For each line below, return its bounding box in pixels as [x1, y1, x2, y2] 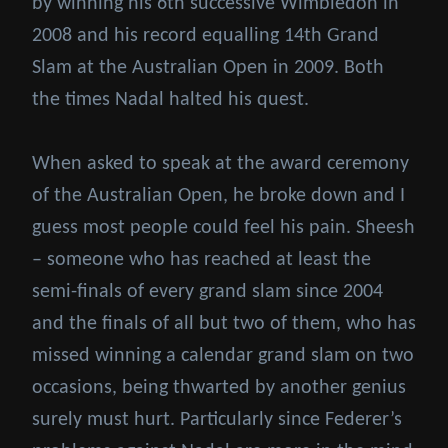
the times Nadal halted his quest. [32, 89, 309, 110]
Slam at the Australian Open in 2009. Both [32, 57, 384, 78]
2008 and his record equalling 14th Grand [32, 25, 379, 46]
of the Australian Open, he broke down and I [32, 185, 405, 206]
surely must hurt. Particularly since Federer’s [32, 409, 402, 430]
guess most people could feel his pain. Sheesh [32, 217, 415, 238]
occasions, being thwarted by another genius [32, 377, 406, 398]
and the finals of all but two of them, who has [32, 313, 416, 334]
